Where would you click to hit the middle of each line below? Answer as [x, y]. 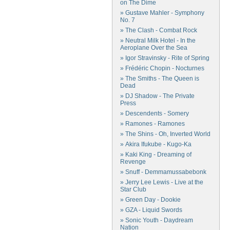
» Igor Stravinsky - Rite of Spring [165, 58]
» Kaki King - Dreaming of [156, 155]
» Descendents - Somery [155, 113]
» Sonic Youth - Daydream [157, 220]
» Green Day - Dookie [150, 200]
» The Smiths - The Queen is [160, 79]
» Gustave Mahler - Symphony [162, 13]
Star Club [133, 189]
